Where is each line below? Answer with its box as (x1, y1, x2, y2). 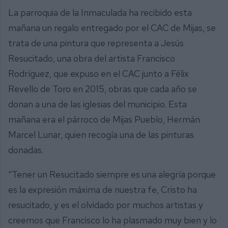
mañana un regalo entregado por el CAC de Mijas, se (8, 22, 216, 34)
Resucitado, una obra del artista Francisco (8, 52, 175, 65)
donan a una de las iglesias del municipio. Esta (8, 98, 187, 110)
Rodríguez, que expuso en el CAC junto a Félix (8, 68, 189, 80)
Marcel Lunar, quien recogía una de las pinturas (8, 129, 194, 141)
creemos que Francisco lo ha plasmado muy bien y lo (8, 214, 217, 226)
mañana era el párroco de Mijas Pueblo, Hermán (8, 113, 200, 126)
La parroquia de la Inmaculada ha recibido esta (8, 7, 192, 19)
